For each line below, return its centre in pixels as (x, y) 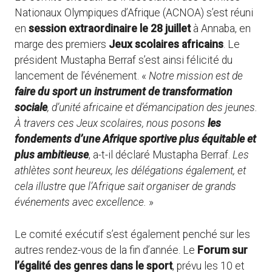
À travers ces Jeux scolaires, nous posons (110, 124)
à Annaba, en (221, 29)
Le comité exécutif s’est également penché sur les (132, 234)
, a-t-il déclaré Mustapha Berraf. (161, 155)
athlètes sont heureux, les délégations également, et (130, 171)
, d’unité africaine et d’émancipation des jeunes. (152, 108)
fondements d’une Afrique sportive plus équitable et (135, 139)
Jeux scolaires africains (166, 45)
